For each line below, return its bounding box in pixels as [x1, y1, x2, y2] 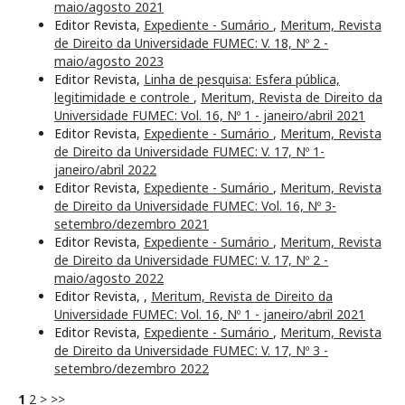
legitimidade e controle [54, 89, 193, 107]
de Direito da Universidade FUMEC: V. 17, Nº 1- [54, 143, 325, 161]
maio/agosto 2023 [54, 52, 164, 71]
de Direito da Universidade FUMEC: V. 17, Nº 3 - [54, 342, 328, 360]
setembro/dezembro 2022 [54, 360, 209, 378]
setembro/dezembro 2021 [54, 215, 209, 233]
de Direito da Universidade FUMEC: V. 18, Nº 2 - [54, 34, 328, 52]
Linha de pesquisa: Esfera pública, [144, 71, 340, 89]
